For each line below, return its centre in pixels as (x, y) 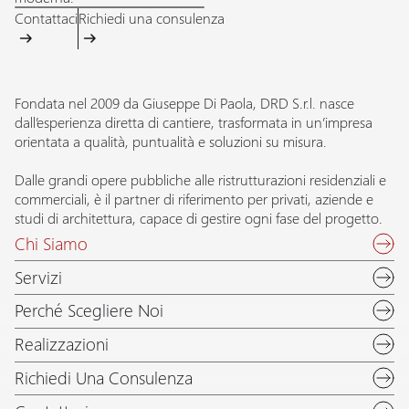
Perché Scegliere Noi (89, 310)
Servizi (38, 277)
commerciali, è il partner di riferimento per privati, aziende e (194, 198)
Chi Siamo (51, 243)
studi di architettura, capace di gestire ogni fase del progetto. (199, 217)
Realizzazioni (62, 344)
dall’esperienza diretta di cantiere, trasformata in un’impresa (194, 121)
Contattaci (46, 17)
